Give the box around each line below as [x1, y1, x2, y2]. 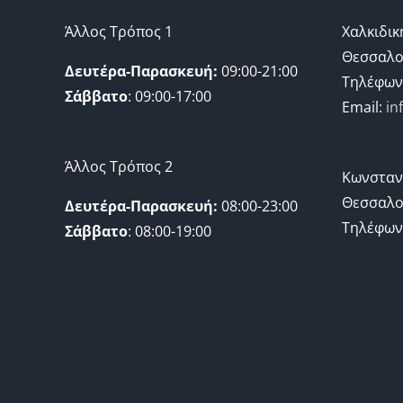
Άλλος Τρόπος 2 [65, 157, 173, 176]
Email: [342, 97, 386, 117]
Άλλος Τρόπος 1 [65, 22, 173, 41]
